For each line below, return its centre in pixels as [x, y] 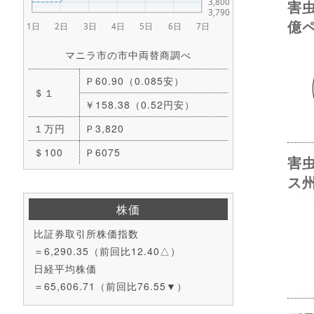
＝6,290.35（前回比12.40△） [107, 251]
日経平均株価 [65, 269]
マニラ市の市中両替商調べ [128, 55]
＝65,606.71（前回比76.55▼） [110, 286]
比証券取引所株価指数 [86, 234]
